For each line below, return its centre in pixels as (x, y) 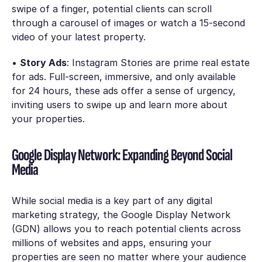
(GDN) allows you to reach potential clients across (126, 229)
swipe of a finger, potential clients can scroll (111, 9)
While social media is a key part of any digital (112, 201)
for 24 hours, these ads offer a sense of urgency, (123, 91)
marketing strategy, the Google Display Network (121, 215)
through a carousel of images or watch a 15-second (128, 23)
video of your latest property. (78, 37)
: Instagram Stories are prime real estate (158, 63)
